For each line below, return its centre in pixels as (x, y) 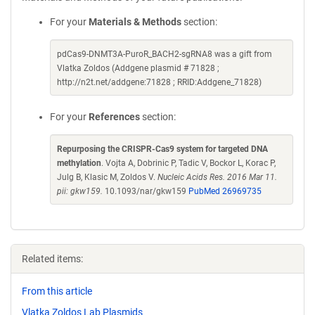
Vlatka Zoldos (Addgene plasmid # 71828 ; (138, 68)
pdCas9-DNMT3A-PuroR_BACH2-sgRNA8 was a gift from (165, 54)
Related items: (52, 259)
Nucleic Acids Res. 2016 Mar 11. (217, 177)
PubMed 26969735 (225, 191)
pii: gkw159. (80, 191)
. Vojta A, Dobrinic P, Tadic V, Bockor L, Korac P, (188, 163)
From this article (57, 291)
